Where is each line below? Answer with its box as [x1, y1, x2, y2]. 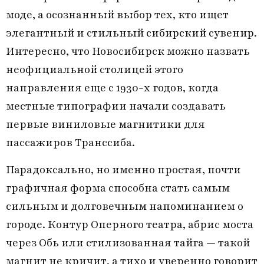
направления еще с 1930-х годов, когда [6, 81, 219, 96]
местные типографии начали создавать [6, 99, 226, 114]
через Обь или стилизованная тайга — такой [6, 235, 250, 250]
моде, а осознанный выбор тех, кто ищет [6, 8, 229, 23]
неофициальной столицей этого [6, 62, 183, 78]
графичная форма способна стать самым [6, 180, 230, 196]
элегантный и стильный [6, 26, 146, 41]
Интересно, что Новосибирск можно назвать [6, 44, 250, 60]
